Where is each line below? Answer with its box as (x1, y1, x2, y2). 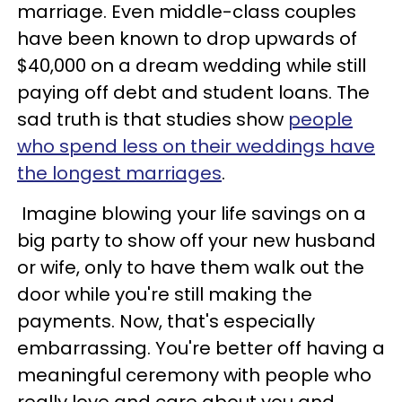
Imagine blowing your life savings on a (17, 200, 366, 226)
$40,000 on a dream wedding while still (17, 52, 366, 78)
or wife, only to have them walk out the (17, 254, 364, 280)
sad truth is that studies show (17, 106, 288, 132)
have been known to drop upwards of (17, 25, 357, 51)
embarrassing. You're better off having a (17, 335, 385, 361)
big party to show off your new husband (17, 227, 376, 253)
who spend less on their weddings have (17, 133, 375, 159)
